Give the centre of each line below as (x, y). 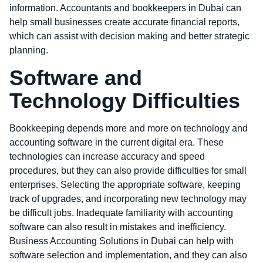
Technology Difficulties (125, 100)
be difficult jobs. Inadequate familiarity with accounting (121, 213)
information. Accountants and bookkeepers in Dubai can (125, 8)
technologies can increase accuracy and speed (107, 156)
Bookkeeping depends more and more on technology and (129, 128)
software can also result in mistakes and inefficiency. (118, 227)
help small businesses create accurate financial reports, (124, 22)
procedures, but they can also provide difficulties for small (128, 170)
